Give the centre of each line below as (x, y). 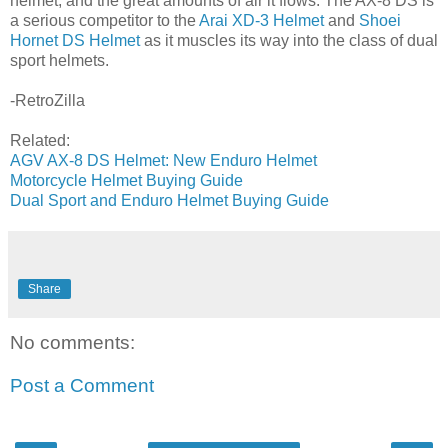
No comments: (72, 342)
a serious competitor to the (104, 20)
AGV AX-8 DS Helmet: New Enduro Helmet (163, 160)
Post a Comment (82, 386)
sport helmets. (59, 60)
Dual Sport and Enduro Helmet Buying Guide (169, 200)
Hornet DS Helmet (75, 40)
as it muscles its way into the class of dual (289, 40)
